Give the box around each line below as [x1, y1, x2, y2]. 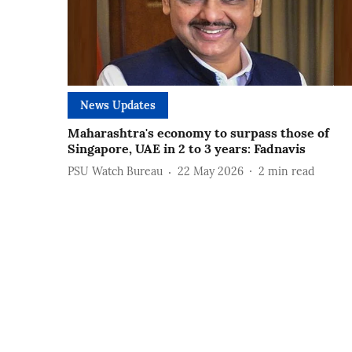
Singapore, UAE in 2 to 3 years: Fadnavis [68, 140, 306, 156]
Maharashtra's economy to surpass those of [68, 124, 329, 141]
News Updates [80, 97, 156, 112]
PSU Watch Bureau [68, 164, 163, 179]
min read [268, 164, 314, 179]
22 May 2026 [178, 164, 244, 179]
